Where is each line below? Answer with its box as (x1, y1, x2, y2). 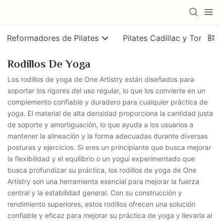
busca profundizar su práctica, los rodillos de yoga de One (7, 165, 196, 174)
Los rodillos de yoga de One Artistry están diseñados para (7, 74, 194, 83)
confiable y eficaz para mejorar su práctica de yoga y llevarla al (7, 211, 212, 220)
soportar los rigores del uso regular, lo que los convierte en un (7, 86, 205, 95)
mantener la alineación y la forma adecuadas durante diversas (7, 131, 208, 140)
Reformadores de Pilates (7, 33, 99, 43)
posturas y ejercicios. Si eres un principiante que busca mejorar (7, 143, 211, 151)
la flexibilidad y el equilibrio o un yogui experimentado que (7, 154, 195, 163)
